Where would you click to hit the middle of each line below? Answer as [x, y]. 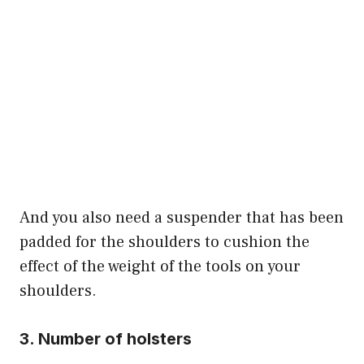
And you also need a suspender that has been [182, 217]
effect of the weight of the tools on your [160, 266]
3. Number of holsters [106, 338]
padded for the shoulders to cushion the [165, 242]
